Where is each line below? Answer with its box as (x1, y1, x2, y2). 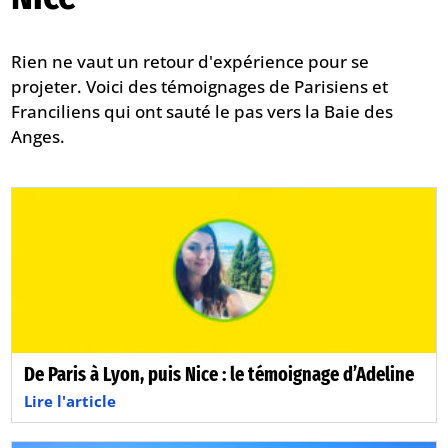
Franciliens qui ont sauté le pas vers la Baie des (11, 100, 394, 124)
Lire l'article (24, 390, 117, 411)
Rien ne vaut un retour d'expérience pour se (11, 50, 370, 74)
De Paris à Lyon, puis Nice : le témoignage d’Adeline (24, 361, 415, 386)
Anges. (11, 125, 66, 149)
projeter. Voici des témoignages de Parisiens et (11, 75, 389, 99)
